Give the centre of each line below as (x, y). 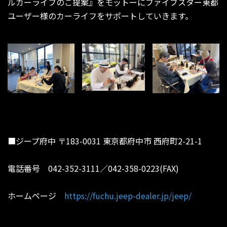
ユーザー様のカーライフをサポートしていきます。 (100, 15)
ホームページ (36, 196)
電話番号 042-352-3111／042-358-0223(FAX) (93, 168)
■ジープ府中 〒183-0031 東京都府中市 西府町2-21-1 (105, 141)
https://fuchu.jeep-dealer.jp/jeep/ (128, 196)
